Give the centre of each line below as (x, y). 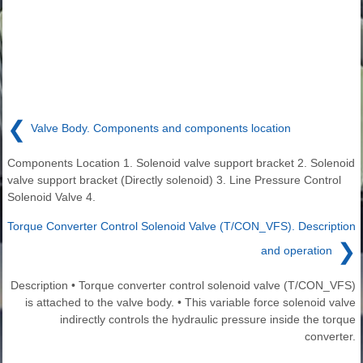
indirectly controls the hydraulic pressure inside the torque (208, 319)
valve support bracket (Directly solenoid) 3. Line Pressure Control (174, 179)
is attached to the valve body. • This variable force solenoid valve (190, 302)
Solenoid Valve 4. (51, 196)
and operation (297, 251)
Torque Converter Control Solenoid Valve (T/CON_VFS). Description (181, 226)
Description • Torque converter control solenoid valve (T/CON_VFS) (183, 285)
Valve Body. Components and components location (161, 128)
